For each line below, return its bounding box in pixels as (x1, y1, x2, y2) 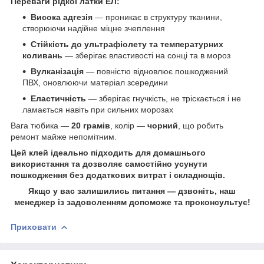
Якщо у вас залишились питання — (28, 186, 176, 196)
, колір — (110, 120, 147, 130)
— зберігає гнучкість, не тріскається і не (86, 93, 241, 103)
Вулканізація (31, 66, 84, 76)
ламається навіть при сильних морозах (22, 104, 173, 114)
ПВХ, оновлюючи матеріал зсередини (22, 77, 168, 87)
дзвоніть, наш (178, 186, 236, 196)
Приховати (11, 222, 57, 232)
